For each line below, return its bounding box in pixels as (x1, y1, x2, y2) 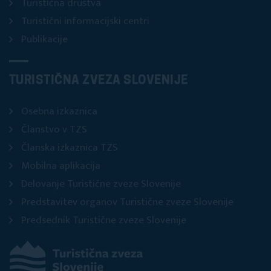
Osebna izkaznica (21, 103, 97, 120)
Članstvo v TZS (21, 121, 87, 139)
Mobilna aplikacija (21, 157, 100, 175)
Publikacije (21, 31, 68, 48)
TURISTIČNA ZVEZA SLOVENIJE (9, 75, 188, 88)
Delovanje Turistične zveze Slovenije (21, 175, 181, 193)
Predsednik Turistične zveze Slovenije (21, 212, 186, 229)
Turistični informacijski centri (21, 13, 149, 30)
